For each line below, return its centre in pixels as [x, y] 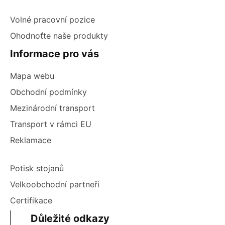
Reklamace [31, 140]
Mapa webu [32, 76]
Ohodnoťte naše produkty [59, 36]
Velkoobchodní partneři [55, 184]
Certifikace [31, 200]
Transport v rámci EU [51, 124]
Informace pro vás [54, 54]
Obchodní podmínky [48, 92]
